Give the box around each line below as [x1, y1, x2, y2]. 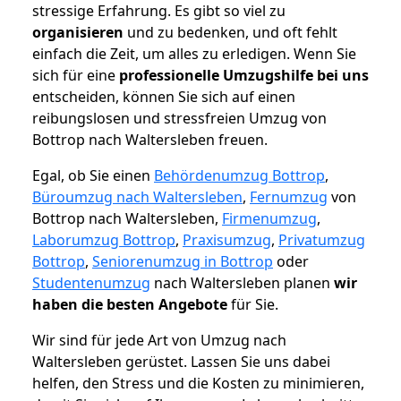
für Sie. [227, 294, 278, 315]
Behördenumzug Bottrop [154, 166, 325, 186]
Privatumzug [278, 230, 365, 251]
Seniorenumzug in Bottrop [92, 252, 273, 272]
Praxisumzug [183, 230, 271, 251]
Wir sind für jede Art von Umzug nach [32, 330, 286, 351]
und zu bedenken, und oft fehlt [124, 22, 337, 43]
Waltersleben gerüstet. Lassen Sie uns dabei [32, 352, 330, 372]
